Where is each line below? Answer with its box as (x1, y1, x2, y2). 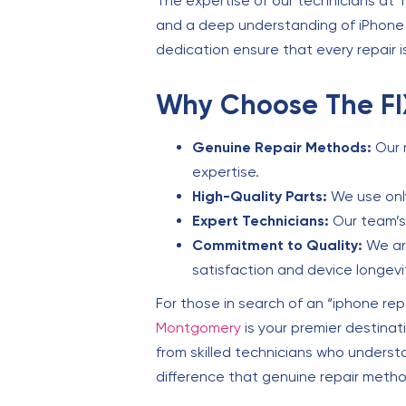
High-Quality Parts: (192, 188, 327, 206)
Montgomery (156, 319, 241, 337)
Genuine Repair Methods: (192, 139, 372, 157)
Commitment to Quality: (192, 237, 362, 255)
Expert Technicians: (192, 212, 329, 230)
